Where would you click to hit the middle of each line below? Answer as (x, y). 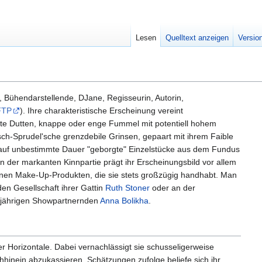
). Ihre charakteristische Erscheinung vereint (101, 111)
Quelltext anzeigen (197, 38)
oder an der (173, 188)
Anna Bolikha (124, 201)
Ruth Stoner (127, 188)
